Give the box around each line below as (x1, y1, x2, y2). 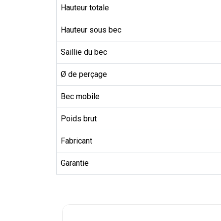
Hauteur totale (61, 3, 109, 13)
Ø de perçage (61, 70, 107, 79)
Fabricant (61, 136, 92, 146)
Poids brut (61, 114, 97, 124)
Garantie (61, 158, 89, 168)
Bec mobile (61, 92, 100, 102)
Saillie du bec (61, 47, 107, 57)
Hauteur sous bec (61, 25, 121, 35)
